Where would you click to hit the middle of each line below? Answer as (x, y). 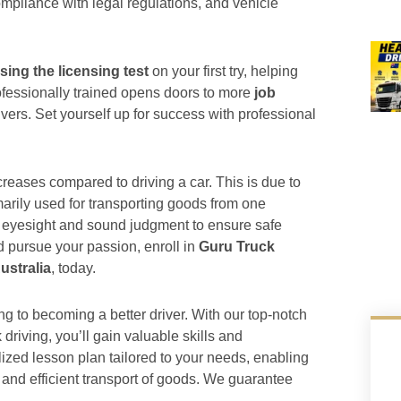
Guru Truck (237, 247)
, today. (73, 268)
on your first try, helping (223, 71)
